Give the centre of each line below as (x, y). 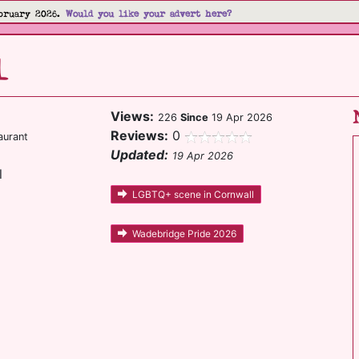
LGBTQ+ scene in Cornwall (194, 195)
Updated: (140, 155)
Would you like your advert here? (149, 14)
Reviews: (140, 135)
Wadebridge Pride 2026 (185, 234)
